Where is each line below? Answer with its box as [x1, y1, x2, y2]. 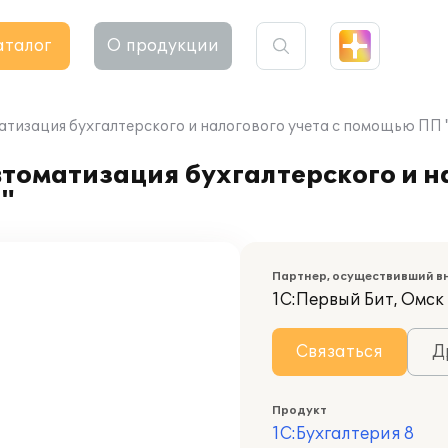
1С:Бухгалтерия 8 [272, 424, 414, 444]
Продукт [272, 404, 327, 417]
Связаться [296, 342, 383, 362]
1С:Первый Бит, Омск [272, 290, 444, 310]
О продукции [107, 36, 219, 56]
